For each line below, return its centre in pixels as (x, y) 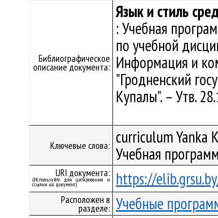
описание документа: (72, 67)
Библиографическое (74, 58)
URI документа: (83, 173)
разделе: (94, 208)
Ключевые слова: (80, 145)
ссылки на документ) (54, 184)
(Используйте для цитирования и (71, 179)
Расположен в (85, 200)
